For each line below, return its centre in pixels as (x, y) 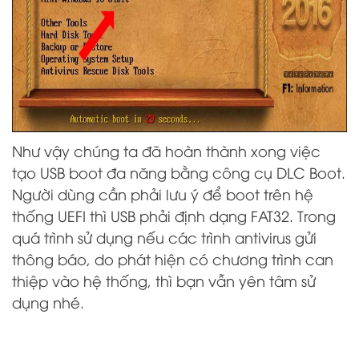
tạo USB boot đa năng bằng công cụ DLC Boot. (179, 172)
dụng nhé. (48, 302)
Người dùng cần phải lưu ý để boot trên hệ (163, 194)
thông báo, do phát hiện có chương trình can (173, 258)
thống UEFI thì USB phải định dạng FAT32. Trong (174, 215)
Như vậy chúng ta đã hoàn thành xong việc (166, 150)
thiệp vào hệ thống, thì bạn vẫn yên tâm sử (164, 280)
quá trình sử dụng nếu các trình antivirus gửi (164, 237)
